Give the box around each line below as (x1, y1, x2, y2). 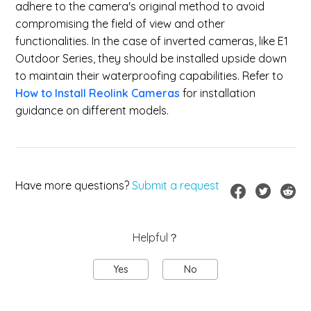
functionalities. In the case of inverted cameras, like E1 (15, 34, 289, 48)
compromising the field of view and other (15, 17, 226, 31)
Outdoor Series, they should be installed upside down (15, 51, 287, 65)
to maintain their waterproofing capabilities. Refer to (15, 69, 284, 83)
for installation (183, 86, 256, 100)
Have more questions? (15, 178, 130, 192)
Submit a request (132, 178, 220, 192)
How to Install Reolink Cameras (15, 86, 180, 100)
